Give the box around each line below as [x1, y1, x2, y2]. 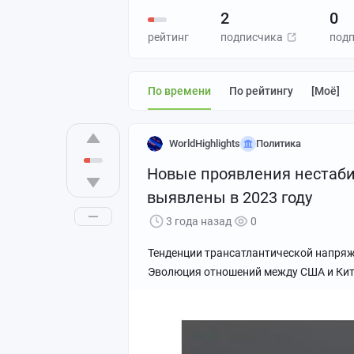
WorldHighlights [169, 137, 240, 149]
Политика [256, 137, 301, 149]
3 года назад [166, 215, 232, 228]
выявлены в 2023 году [147, 188, 312, 207]
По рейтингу [237, 85, 293, 97]
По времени [156, 85, 211, 97]
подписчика [220, 31, 285, 43]
